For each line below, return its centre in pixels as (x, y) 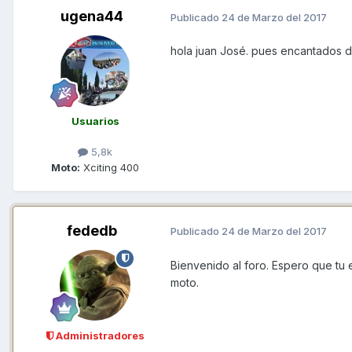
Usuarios (95, 121)
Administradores (99, 335)
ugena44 (92, 16)
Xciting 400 (110, 167)
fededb (92, 230)
